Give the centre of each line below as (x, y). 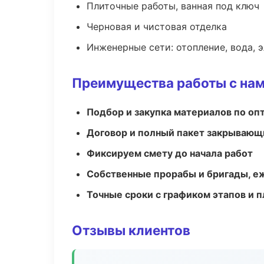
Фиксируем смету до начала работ (170, 153)
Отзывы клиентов (131, 230)
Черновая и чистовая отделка (157, 27)
